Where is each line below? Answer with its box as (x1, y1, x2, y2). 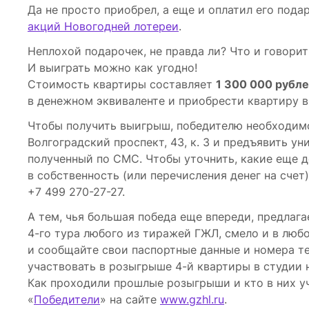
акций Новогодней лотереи (28, 19, 179, 34)
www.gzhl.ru (160, 292, 224, 307)
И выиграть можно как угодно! (28, 61, 197, 75)
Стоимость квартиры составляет (28, 77, 216, 92)
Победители (34, 292, 100, 307)
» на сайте (100, 292, 160, 307)
